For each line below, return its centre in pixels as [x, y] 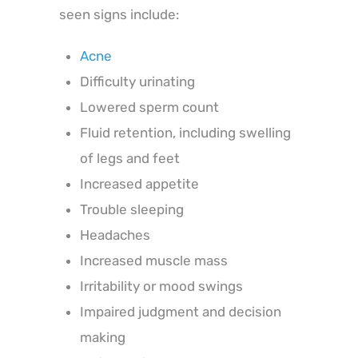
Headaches [115, 235]
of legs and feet [129, 158]
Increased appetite [139, 183]
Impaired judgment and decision [180, 311]
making [102, 337]
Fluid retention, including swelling [185, 132]
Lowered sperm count [149, 107]
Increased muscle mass [153, 260]
